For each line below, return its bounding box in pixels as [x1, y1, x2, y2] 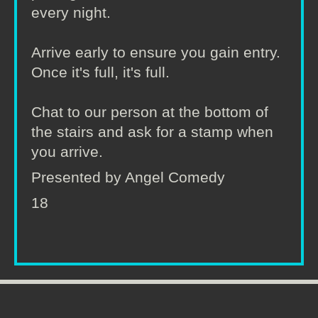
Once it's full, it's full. [31, 64, 170, 80]
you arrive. [31, 143, 103, 160]
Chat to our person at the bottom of [31, 104, 268, 120]
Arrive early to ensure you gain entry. [31, 44, 280, 60]
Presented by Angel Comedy [31, 169, 225, 185]
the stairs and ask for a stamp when [31, 124, 273, 140]
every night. [31, 4, 111, 21]
